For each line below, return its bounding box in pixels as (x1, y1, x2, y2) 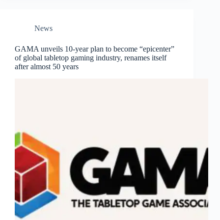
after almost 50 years (15, 62, 79, 71)
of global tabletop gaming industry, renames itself (15, 53, 166, 62)
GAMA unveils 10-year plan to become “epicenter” (15, 44, 174, 53)
